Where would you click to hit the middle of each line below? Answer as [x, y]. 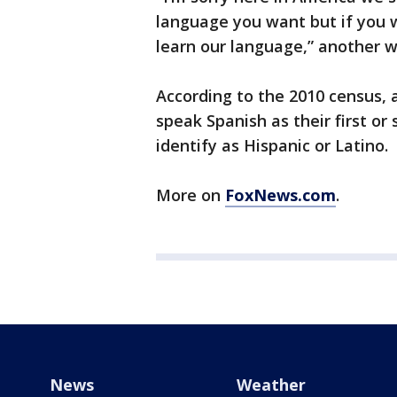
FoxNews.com [280, 195]
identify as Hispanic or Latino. [272, 146]
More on [191, 195]
